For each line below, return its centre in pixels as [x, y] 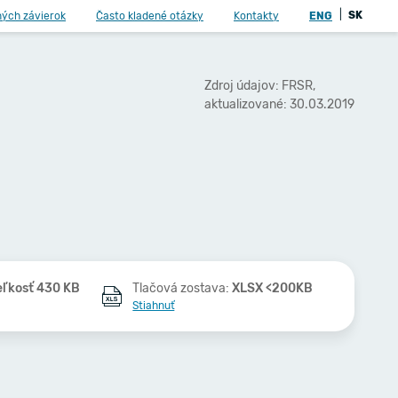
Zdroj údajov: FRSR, [260, 85]
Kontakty [256, 16]
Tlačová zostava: [183, 288]
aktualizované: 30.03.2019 [279, 104]
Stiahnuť [154, 306]
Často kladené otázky [150, 16]
